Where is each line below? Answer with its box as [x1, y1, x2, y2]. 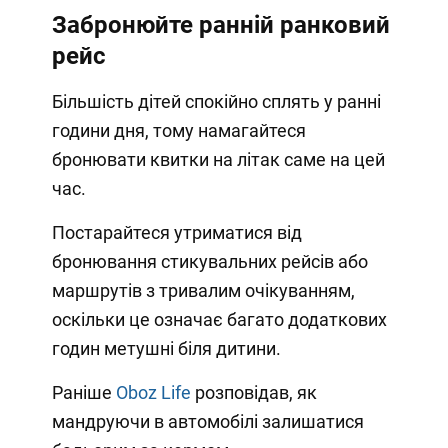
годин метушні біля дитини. [51, 337, 281, 359]
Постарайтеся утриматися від [51, 221, 302, 243]
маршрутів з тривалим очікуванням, [51, 279, 355, 301]
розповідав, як [190, 381, 317, 403]
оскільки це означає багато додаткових [51, 308, 387, 330]
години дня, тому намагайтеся [51, 119, 306, 141]
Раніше [51, 381, 116, 403]
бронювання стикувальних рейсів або [51, 250, 368, 272]
